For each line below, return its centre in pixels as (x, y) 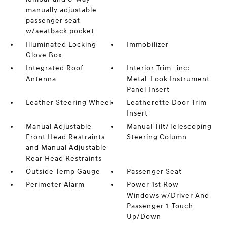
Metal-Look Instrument (168, 79)
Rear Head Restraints (64, 158)
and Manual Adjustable (66, 148)
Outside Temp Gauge (63, 172)
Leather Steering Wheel (68, 103)
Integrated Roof (54, 68)
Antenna (41, 79)
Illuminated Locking (61, 44)
